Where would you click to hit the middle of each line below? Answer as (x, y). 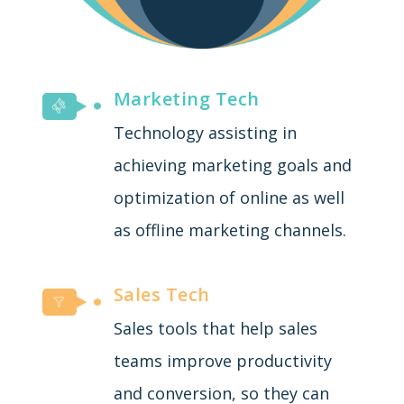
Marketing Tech (186, 98)
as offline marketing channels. (230, 230)
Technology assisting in (205, 132)
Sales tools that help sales (215, 328)
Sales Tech (161, 294)
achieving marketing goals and (232, 165)
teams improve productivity (222, 360)
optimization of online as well (229, 197)
